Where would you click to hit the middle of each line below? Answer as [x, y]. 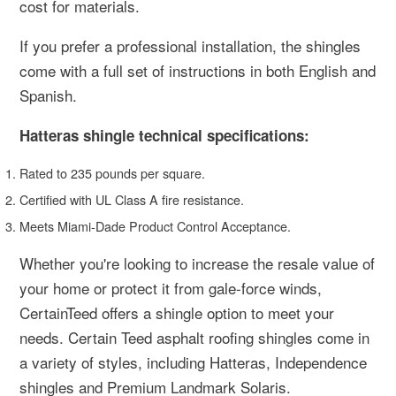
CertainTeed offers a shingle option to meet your [177, 312]
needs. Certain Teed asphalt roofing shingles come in [194, 337]
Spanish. [48, 95]
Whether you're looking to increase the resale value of [197, 263]
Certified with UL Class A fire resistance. [132, 199]
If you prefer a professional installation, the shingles [190, 46]
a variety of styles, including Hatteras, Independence [193, 362]
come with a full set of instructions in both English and [198, 70]
